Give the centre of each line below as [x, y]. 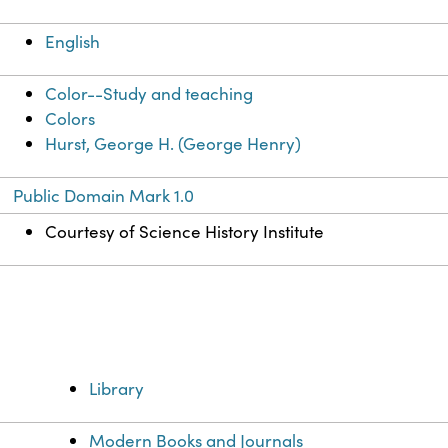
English [73, 42]
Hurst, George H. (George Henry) [173, 144]
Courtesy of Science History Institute [185, 232]
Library [117, 389]
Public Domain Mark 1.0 [104, 196]
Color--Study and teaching [149, 94]
